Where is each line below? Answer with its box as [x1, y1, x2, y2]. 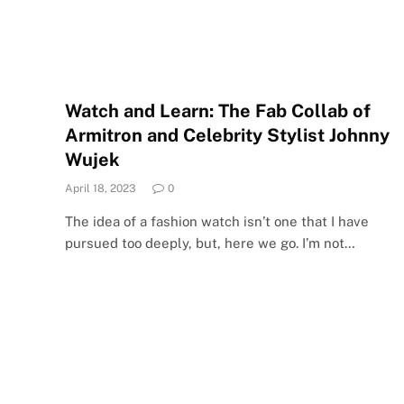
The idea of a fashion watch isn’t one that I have [65, 213, 369, 229]
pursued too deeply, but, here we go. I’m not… [65, 234, 355, 251]
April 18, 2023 [65, 181, 136, 195]
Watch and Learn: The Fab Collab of [65, 99, 371, 122]
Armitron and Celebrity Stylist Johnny [65, 124, 390, 146]
